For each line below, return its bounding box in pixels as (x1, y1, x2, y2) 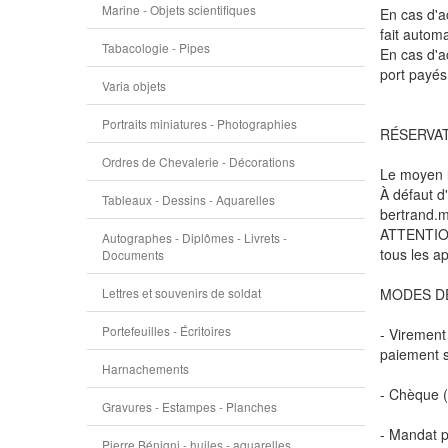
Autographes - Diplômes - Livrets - (102, 229, 287, 246)
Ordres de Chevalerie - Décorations (102, 153, 295, 170)
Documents (102, 246, 164, 263)
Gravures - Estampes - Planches (102, 398, 277, 415)
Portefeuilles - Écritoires (102, 322, 231, 339)
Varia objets (102, 77, 166, 94)
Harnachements (102, 360, 189, 377)
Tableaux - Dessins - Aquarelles (102, 191, 275, 208)
